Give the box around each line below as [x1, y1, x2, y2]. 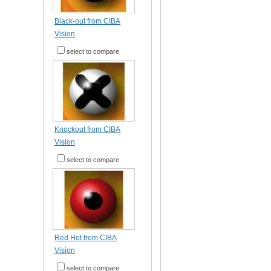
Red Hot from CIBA [54, 233, 117, 242]
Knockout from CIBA [54, 125, 120, 134]
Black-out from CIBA [54, 17, 120, 25]
